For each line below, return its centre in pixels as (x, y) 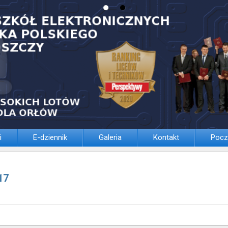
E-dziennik (50, 137)
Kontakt (166, 137)
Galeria (110, 137)
